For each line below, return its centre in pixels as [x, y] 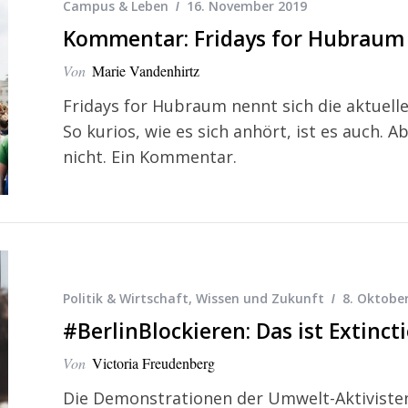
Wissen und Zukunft [260, 299]
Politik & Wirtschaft [126, 299]
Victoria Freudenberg [153, 363]
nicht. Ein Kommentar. [150, 156]
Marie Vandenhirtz [146, 70]
